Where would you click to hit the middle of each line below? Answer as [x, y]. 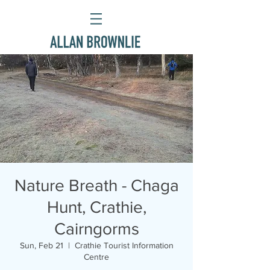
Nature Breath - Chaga [96, 185]
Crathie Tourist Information [124, 245]
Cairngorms [96, 229]
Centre [96, 257]
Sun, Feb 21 [41, 245]
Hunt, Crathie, [96, 207]
